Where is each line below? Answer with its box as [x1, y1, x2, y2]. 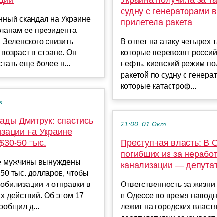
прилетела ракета [121, 17, 192, 27]
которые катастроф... [121, 81, 196, 90]
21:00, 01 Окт [121, 120, 166, 128]
